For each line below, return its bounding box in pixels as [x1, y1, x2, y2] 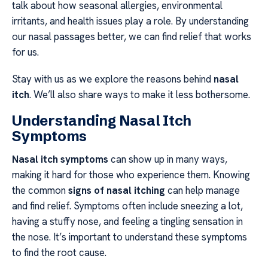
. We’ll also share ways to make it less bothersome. [29, 87, 250, 101]
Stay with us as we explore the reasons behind [12, 72, 214, 86]
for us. [12, 45, 39, 59]
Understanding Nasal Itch [12, 112, 192, 130]
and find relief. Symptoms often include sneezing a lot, [12, 199, 243, 213]
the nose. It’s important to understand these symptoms [12, 230, 247, 244]
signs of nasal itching [68, 184, 165, 197]
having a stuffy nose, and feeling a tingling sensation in [12, 215, 243, 229]
